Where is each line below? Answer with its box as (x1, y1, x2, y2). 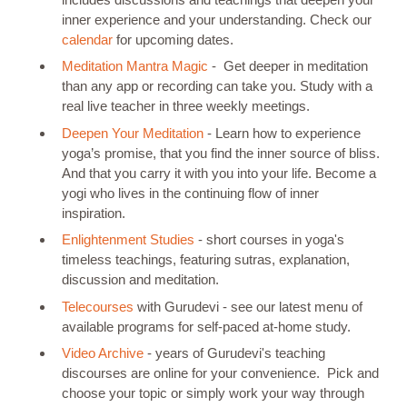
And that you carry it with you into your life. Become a (61, 164, 376, 181)
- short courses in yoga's (194, 232, 344, 248)
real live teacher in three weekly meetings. (61, 98, 310, 114)
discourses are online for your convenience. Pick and (61, 365, 379, 382)
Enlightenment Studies (61, 232, 194, 248)
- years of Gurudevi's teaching (143, 345, 325, 362)
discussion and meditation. (61, 272, 219, 288)
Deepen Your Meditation (61, 124, 203, 141)
